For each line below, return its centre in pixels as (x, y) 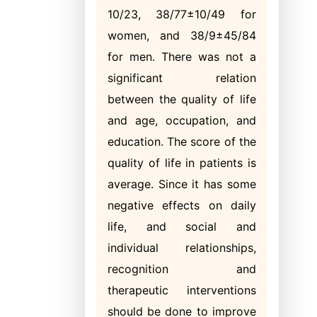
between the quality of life (182, 99)
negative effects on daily (182, 205)
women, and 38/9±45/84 (182, 35)
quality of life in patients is (182, 163)
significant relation (182, 78)
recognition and (182, 269)
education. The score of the (182, 142)
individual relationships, (182, 248)
